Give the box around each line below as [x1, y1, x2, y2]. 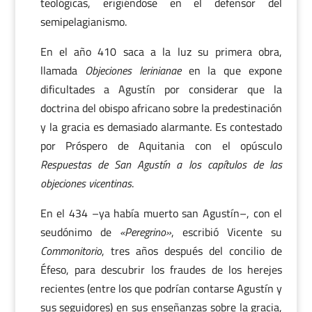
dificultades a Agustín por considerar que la [40, 81, 283, 97]
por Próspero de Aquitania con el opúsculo [40, 137, 283, 154]
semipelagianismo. [40, 13, 127, 30]
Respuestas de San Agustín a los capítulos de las [40, 156, 283, 173]
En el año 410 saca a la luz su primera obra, [40, 43, 283, 60]
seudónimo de [40, 224, 120, 240]
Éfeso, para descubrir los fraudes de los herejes [40, 261, 283, 278]
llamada [40, 62, 85, 79]
